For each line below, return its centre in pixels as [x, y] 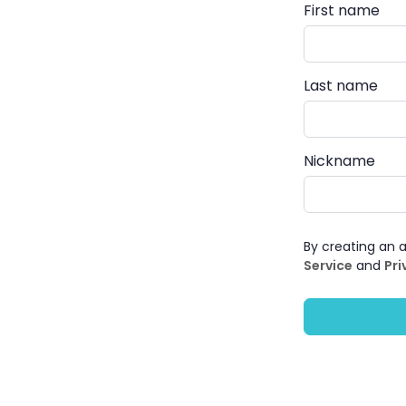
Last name [341, 85]
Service [328, 265]
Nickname [339, 160]
